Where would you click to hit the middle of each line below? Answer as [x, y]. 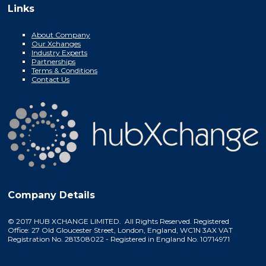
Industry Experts [59, 53]
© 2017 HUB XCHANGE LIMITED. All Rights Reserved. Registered [118, 221]
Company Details [51, 195]
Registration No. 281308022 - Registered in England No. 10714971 [119, 239]
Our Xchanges [56, 44]
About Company [61, 35]
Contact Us [50, 80]
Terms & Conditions [64, 71]
